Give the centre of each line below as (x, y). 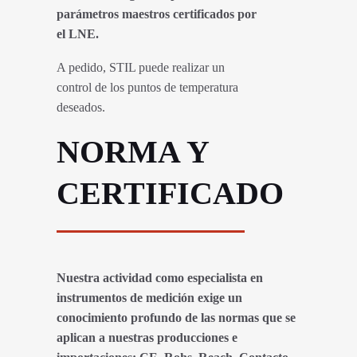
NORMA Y (133, 151)
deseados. (81, 108)
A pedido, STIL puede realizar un (141, 68)
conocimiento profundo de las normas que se (176, 317)
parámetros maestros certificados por (157, 14)
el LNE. (78, 33)
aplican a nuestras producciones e (147, 337)
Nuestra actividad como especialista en (160, 277)
